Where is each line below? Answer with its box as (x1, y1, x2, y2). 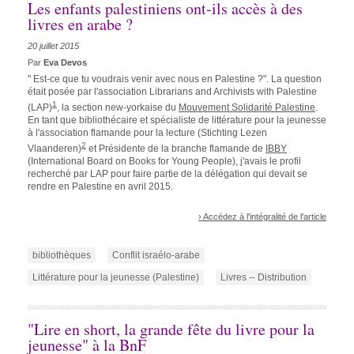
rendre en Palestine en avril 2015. (28, 181, 173, 193)
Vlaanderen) (28, 143, 81, 155)
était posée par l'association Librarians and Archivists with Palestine (28, 86, 317, 98)
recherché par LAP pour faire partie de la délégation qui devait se (28, 168, 307, 180)
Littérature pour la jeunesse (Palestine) (32, 272, 199, 284)
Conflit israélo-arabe (112, 250, 200, 262)
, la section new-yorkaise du (57, 102, 179, 114)
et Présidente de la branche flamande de (86, 143, 265, 155)
